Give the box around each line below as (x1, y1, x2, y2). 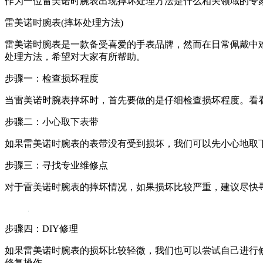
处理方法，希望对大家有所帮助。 (5, 51, 146, 62)
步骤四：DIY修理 (5, 223, 78, 234)
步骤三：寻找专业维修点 (5, 160, 108, 170)
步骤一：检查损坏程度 (5, 73, 99, 83)
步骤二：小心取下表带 (5, 116, 99, 127)
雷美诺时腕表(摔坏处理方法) (5, 17, 123, 28)
